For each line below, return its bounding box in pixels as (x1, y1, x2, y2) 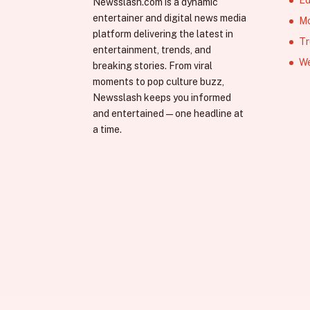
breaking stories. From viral (93, 60, 213, 72)
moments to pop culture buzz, (93, 76, 225, 88)
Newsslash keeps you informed (93, 92, 232, 104)
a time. (93, 124, 122, 136)
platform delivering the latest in (93, 28, 234, 40)
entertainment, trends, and (93, 44, 212, 56)
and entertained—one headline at (93, 108, 244, 120)
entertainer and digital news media (93, 12, 247, 24)
